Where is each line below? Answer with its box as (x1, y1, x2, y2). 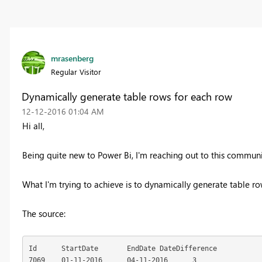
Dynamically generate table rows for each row (21, 89, 232, 104)
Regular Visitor (50, 67, 101, 77)
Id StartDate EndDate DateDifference (29, 244, 37, 253)
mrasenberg (50, 53, 94, 64)
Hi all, (22, 120, 44, 132)
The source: (22, 208, 65, 220)
